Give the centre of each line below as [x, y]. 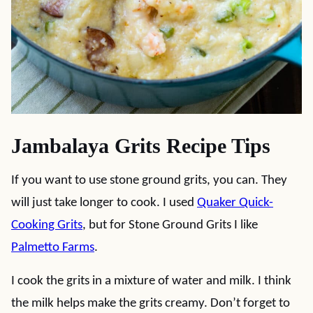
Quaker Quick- [235, 203]
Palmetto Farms [53, 248]
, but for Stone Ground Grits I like [170, 225]
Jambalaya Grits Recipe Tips [141, 146]
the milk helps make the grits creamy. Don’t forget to [151, 304]
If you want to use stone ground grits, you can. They [149, 181]
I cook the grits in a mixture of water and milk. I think [151, 281]
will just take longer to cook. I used [104, 203]
